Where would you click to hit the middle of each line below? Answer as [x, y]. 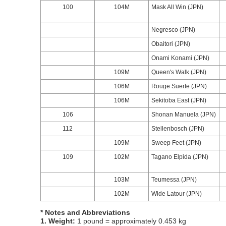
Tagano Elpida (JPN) [180, 157]
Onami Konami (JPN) [180, 58]
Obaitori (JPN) [171, 44]
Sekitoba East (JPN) [179, 100]
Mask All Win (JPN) [177, 7]
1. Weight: [58, 221]
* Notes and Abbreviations [85, 212]
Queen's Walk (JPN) [179, 72]
